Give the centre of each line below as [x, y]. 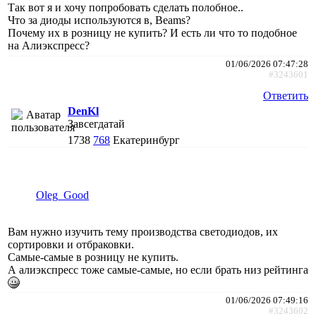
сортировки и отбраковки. [71, 244]
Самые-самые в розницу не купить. [93, 257]
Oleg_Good [62, 195]
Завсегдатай [96, 123]
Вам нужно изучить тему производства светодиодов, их [143, 231]
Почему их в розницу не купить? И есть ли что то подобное [152, 32]
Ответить [286, 95]
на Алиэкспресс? [49, 45]
